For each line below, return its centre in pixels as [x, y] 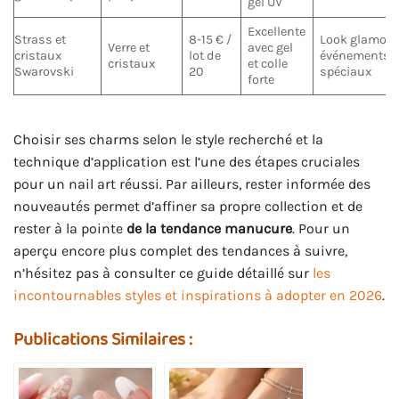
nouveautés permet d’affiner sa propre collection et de [188, 206]
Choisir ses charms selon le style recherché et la [168, 139]
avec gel [271, 47]
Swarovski [44, 71]
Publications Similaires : [103, 339]
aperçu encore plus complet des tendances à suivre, [180, 250]
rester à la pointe [70, 228]
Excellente [277, 31]
